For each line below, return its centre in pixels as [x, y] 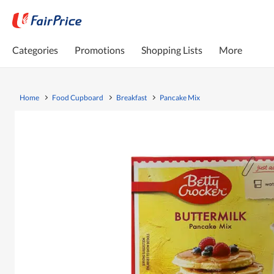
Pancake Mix [180, 97]
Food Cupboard [78, 97]
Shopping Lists [172, 50]
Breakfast [131, 97]
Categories [35, 50]
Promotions [100, 50]
